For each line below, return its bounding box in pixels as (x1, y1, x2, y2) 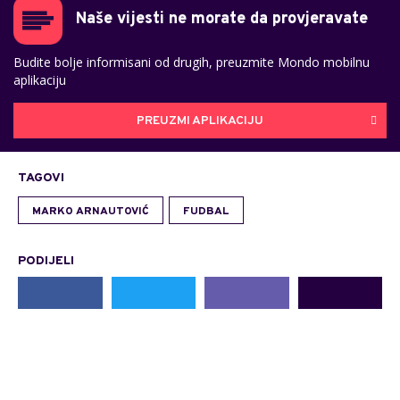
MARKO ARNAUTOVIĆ (32, 204, 149, 220)
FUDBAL (183, 204, 229, 220)
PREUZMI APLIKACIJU (137, 112, 263, 129)
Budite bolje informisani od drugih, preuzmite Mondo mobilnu (13, 54, 370, 71)
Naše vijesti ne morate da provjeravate (76, 9, 368, 30)
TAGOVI (18, 171, 64, 187)
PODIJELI (18, 254, 74, 270)
